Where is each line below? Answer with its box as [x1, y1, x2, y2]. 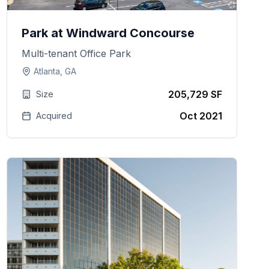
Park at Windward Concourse [21, 26, 195, 40]
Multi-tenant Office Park [21, 47, 131, 59]
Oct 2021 [179, 110, 222, 122]
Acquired [35, 110, 72, 121]
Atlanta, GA [33, 66, 76, 76]
